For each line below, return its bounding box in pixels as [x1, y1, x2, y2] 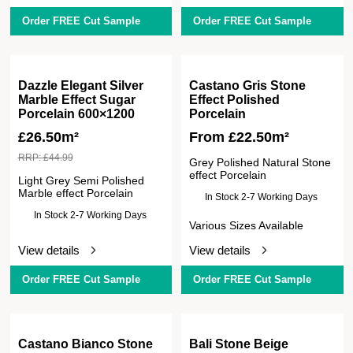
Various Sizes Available [189, 218, 304, 232]
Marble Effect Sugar [17, 92, 136, 106]
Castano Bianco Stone [17, 336, 153, 351]
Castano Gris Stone [189, 78, 307, 92]
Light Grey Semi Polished [17, 173, 144, 187]
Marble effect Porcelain [17, 186, 133, 199]
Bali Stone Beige [189, 336, 289, 351]
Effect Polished [189, 92, 281, 106]
